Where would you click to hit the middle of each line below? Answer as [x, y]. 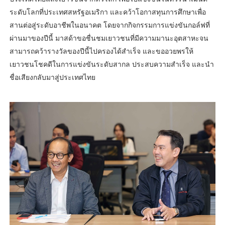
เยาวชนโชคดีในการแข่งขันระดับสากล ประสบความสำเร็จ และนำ [111, 64]
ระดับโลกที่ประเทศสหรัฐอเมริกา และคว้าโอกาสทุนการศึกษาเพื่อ [107, 12]
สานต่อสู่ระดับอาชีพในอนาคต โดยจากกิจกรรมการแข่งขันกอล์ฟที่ [109, 25]
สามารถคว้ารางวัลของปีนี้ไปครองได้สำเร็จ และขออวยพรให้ [101, 51]
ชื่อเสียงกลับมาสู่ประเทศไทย [52, 77]
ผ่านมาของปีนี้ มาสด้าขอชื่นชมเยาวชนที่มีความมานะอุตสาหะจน [109, 38]
